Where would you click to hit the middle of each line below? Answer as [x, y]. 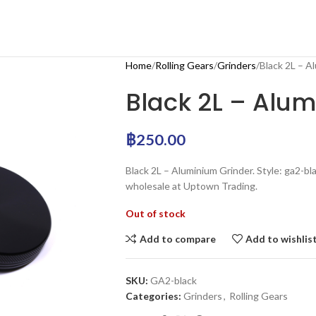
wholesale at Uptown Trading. [191, 186]
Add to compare [177, 238]
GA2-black [173, 280]
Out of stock [155, 213]
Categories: [153, 296]
